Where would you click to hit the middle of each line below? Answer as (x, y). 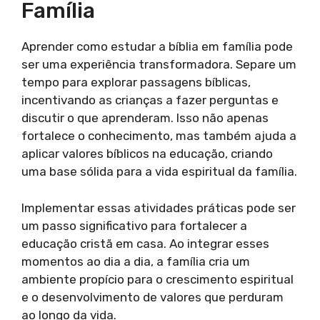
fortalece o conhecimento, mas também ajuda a (159, 136)
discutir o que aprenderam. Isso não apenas (145, 118)
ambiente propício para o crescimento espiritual (157, 279)
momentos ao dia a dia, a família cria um (136, 261)
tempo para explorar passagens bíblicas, (136, 82)
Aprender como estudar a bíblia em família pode (157, 47)
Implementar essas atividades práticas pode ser (159, 207)
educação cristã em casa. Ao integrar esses (145, 243)
